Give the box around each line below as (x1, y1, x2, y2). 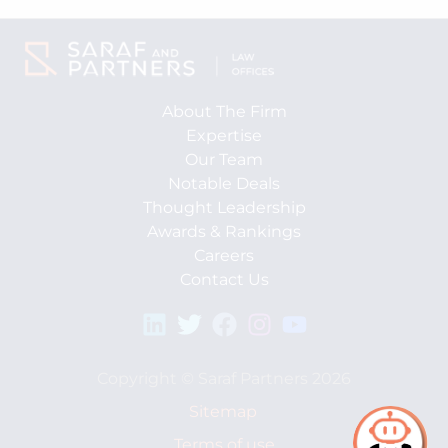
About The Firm (161, 102, 287, 121)
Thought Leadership (142, 198, 306, 217)
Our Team (185, 150, 263, 169)
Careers (194, 246, 254, 265)
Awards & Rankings (147, 222, 301, 241)
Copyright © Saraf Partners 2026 (97, 369, 351, 389)
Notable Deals (168, 174, 280, 193)
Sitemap (189, 402, 257, 422)
